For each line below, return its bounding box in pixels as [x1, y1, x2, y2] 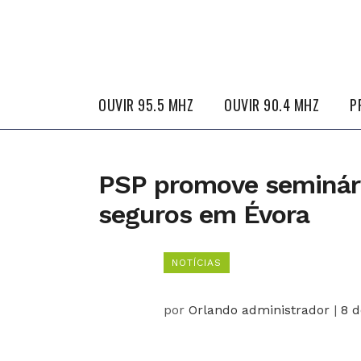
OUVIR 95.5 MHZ [98, 94, 193, 115]
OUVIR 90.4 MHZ [224, 94, 319, 115]
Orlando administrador [188, 302, 334, 317]
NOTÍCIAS [171, 257, 222, 268]
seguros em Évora [98, 199, 309, 230]
